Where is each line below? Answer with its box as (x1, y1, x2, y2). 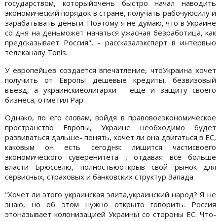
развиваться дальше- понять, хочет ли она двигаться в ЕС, (5, 132, 216, 142)
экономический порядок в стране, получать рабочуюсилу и (5, 7, 216, 18)
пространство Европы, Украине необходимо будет (5, 122, 216, 132)
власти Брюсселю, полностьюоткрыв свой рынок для (5, 161, 216, 172)
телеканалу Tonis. (5, 47, 68, 57)
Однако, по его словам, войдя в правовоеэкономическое (5, 112, 216, 122)
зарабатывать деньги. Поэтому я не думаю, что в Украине (5, 17, 216, 28)
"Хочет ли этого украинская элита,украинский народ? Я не (5, 189, 216, 199)
